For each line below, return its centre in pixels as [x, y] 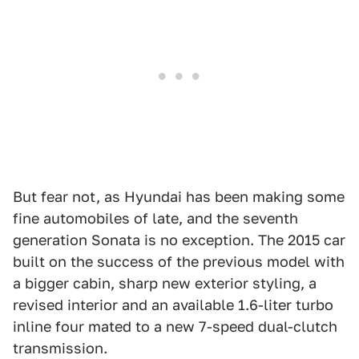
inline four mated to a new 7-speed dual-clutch [175, 327]
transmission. [60, 348]
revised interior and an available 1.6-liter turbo [173, 305]
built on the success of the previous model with [179, 262]
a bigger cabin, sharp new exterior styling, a [165, 283]
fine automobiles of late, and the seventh [155, 218]
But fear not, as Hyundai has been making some [179, 197]
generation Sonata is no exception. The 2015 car [179, 240]
